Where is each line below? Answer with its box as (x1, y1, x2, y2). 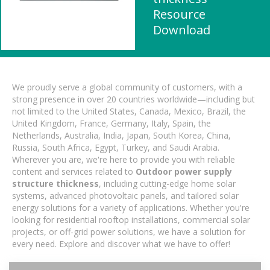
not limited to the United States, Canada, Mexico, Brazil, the (12, 105, 246, 117)
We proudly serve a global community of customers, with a (12, 81, 242, 93)
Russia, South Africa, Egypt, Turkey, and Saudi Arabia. (12, 142, 219, 153)
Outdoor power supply (136, 166, 232, 177)
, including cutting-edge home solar (99, 178, 236, 189)
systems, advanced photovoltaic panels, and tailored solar (12, 190, 239, 201)
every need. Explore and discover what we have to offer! (12, 238, 230, 250)
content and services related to (12, 166, 136, 177)
